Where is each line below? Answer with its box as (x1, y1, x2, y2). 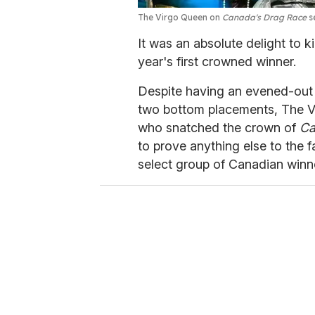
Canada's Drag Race (222, 11, 307, 22)
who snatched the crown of (138, 120, 300, 135)
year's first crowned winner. (138, 53, 296, 69)
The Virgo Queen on (138, 11, 222, 22)
